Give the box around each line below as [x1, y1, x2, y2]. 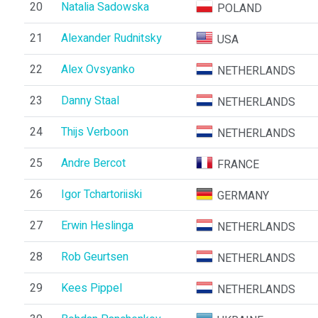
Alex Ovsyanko [60, 61, 135, 78]
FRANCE [217, 156, 260, 173]
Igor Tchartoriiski [60, 186, 142, 203]
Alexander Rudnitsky [60, 30, 162, 47]
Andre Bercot [60, 155, 126, 172]
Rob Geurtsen [60, 248, 128, 265]
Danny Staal [60, 92, 119, 109]
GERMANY [217, 187, 270, 204]
